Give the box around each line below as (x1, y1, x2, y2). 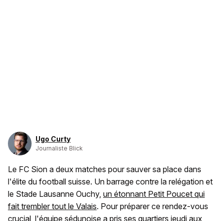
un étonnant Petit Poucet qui (103, 189, 205, 199)
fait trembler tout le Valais (8, 201, 97, 212)
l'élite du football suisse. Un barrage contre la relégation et (8, 177, 213, 187)
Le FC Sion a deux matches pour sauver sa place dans (8, 164, 201, 175)
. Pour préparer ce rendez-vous (97, 201, 208, 212)
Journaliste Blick (36, 145, 83, 152)
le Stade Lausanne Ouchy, (8, 189, 103, 199)
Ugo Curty (36, 135, 71, 144)
